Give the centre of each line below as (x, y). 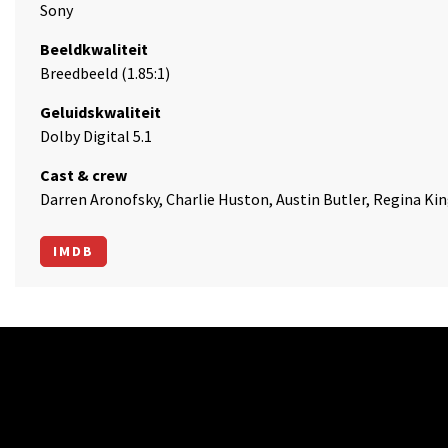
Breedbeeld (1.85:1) (105, 73)
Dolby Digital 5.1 (96, 136)
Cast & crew (83, 175)
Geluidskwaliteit (100, 112)
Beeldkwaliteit (94, 49)
